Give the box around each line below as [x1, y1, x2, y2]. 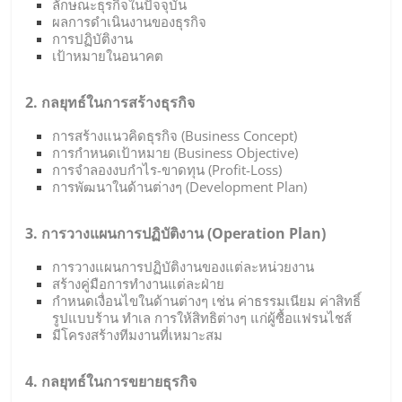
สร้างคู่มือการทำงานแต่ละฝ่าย [52, 275, 225, 293]
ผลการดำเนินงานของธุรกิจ [52, 13, 207, 31]
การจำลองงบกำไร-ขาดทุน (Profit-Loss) [52, 161, 283, 179]
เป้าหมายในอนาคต [52, 47, 164, 66]
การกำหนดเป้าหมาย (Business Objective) [52, 144, 299, 162]
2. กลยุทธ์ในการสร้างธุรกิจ [25, 92, 196, 113]
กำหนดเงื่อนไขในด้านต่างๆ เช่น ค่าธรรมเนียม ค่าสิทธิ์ [52, 292, 362, 310]
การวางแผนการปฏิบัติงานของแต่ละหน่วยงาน [52, 258, 315, 276]
